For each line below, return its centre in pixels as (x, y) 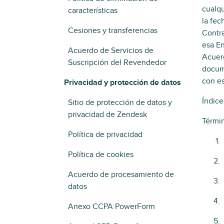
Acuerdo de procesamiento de (121, 174)
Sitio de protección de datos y (120, 102)
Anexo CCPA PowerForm (111, 206)
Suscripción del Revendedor (117, 62)
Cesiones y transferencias (113, 30)
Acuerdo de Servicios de (111, 50)
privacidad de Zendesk (107, 114)
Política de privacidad (105, 134)
